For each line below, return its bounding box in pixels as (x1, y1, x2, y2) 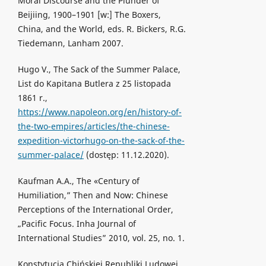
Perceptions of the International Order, (17, 204, 173, 216)
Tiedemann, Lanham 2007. (17, 37, 123, 49)
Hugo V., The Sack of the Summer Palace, (17, 64, 180, 75)
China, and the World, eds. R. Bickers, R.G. (17, 23, 186, 35)
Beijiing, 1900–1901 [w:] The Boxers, (17, 9, 161, 21)
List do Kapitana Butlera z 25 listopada (17, 78, 171, 90)
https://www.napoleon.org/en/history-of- (17, 106, 182, 118)
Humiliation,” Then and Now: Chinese (17, 189, 168, 201)
